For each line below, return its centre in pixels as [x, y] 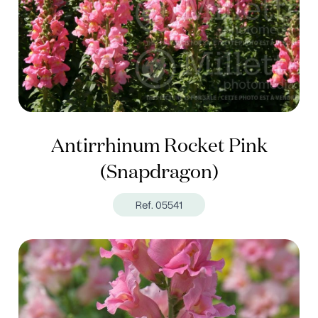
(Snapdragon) [159, 173]
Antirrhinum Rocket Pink [159, 147]
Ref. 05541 [159, 205]
